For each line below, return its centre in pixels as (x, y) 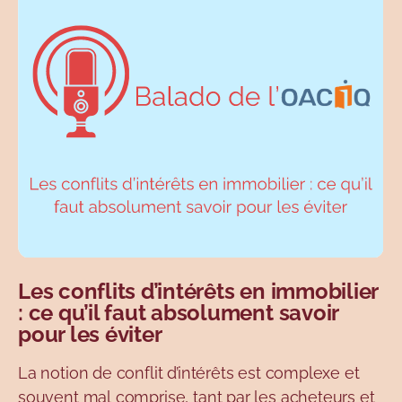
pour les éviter (90, 335)
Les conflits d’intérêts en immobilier (198, 292)
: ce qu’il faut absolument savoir (179, 313)
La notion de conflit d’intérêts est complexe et (189, 373)
